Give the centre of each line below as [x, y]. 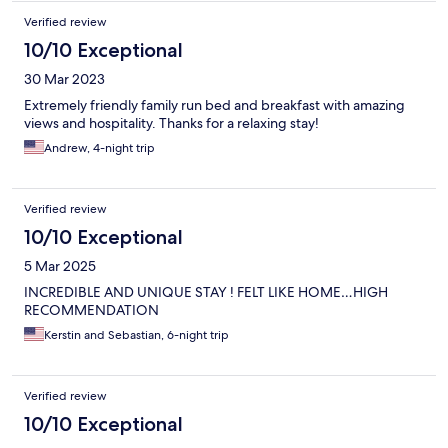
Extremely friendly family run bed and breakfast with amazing [214, 104]
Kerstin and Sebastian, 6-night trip [136, 334]
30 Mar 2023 [64, 78]
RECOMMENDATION [91, 309]
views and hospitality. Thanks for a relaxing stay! [171, 122]
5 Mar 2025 [60, 265]
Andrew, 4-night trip [99, 147]
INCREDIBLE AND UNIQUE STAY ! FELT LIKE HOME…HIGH [206, 291]
